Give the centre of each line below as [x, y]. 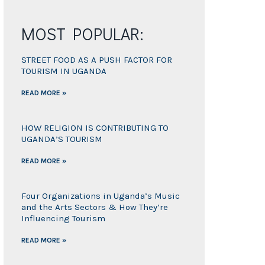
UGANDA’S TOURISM [62, 139]
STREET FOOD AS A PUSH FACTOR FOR [96, 60]
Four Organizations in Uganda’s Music [100, 196]
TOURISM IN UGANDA [64, 71]
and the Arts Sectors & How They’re [94, 207]
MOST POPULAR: [82, 34]
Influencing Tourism [63, 219]
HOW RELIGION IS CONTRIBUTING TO [95, 128]
